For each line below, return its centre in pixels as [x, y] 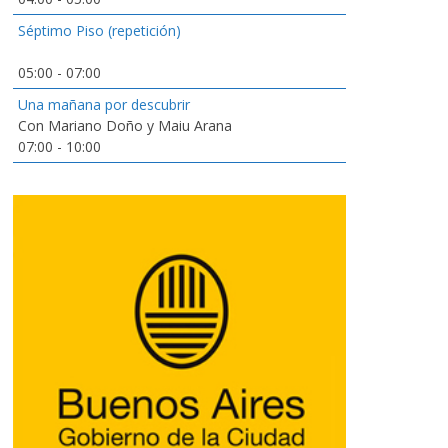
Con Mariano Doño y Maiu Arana [125, 125]
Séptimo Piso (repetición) [99, 30]
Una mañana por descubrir [104, 104]
